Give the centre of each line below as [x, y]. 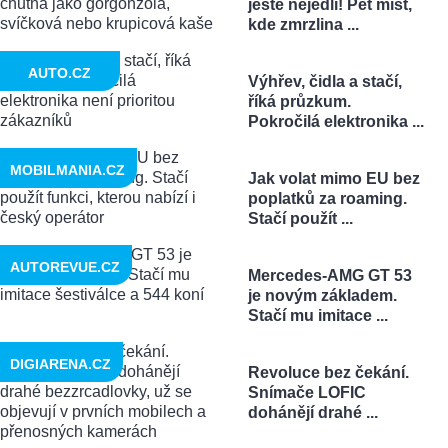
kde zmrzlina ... [303, 24]
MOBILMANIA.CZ [67, 169]
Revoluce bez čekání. [328, 372]
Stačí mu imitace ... [317, 315]
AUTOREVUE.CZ [65, 266]
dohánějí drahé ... [312, 412]
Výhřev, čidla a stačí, [324, 81]
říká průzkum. [299, 101]
